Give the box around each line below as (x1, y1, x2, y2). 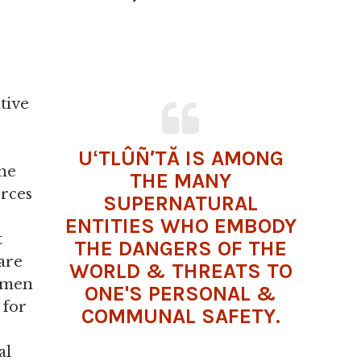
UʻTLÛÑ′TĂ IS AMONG (77, 146, 284, 171)
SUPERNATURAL (103, 191, 258, 216)
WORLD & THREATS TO (68, 259, 293, 284)
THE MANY (130, 168, 231, 193)
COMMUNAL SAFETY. (81, 304, 280, 329)
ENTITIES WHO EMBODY (64, 214, 297, 239)
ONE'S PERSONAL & (85, 281, 276, 306)
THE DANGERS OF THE (74, 236, 287, 261)
